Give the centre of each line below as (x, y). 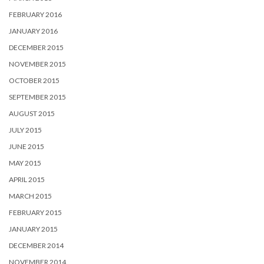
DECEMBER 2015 (36, 47)
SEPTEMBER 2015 (37, 97)
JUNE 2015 (27, 146)
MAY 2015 (25, 163)
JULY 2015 (25, 130)
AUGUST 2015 (32, 113)
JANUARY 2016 (33, 31)
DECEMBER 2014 (36, 245)
